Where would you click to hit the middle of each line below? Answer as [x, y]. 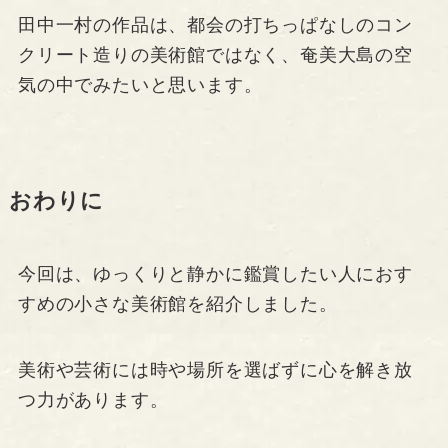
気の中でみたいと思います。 [140, 85]
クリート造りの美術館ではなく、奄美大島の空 [215, 55]
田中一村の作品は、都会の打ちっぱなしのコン [215, 25]
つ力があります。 [93, 400]
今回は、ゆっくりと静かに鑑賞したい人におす [215, 274]
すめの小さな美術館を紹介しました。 [177, 304]
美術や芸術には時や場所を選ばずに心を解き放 [215, 370]
